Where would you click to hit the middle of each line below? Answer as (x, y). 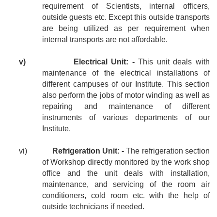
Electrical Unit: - (104, 62)
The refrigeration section (168, 151)
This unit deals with (172, 62)
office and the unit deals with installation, (126, 173)
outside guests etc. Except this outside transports (126, 17)
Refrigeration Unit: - (89, 151)
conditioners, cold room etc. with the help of (126, 196)
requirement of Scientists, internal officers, (126, 6)
